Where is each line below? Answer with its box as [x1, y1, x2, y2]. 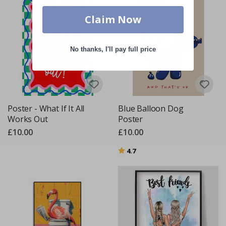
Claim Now [85, 12, 141, 26]
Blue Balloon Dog [118, 103, 184, 115]
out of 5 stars [136, 145, 176, 154]
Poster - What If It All [8, 103, 85, 115]
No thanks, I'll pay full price [70, 45, 156, 53]
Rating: [118, 145, 140, 154]
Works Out [8, 114, 48, 125]
